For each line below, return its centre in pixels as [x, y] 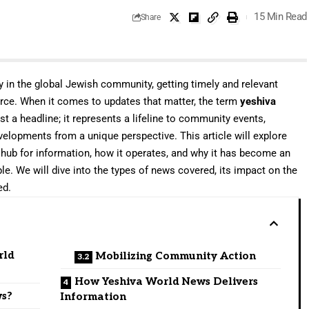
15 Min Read [280, 17]
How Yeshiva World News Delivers [167, 281]
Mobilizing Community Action [176, 256]
